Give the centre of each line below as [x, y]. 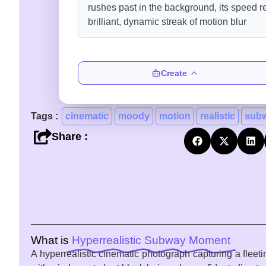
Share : [70, 136]
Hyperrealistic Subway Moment [151, 240]
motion [175, 116]
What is [50, 240]
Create [174, 73]
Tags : [46, 116]
